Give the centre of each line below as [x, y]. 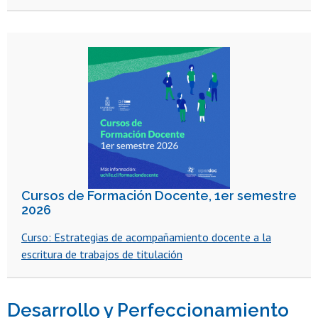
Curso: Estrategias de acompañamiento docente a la [146, 237]
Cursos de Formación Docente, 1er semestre [159, 195]
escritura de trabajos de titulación [102, 254]
